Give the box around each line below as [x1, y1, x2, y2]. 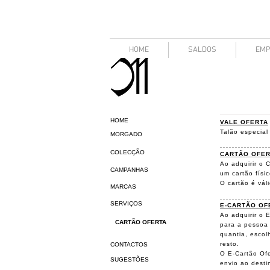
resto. [220, 240, 239, 247]
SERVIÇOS [110, 200, 142, 207]
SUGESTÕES [110, 256, 149, 263]
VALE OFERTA [220, 119, 268, 125]
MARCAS [110, 183, 136, 190]
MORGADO [110, 131, 142, 137]
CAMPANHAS [110, 166, 148, 173]
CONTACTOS [110, 241, 148, 248]
